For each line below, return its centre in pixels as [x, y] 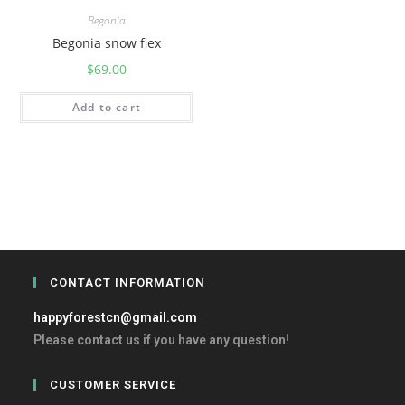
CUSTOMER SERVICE [113, 385]
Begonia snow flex [106, 43]
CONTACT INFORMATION [128, 283]
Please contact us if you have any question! [162, 340]
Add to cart [106, 107]
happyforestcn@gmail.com [116, 317]
